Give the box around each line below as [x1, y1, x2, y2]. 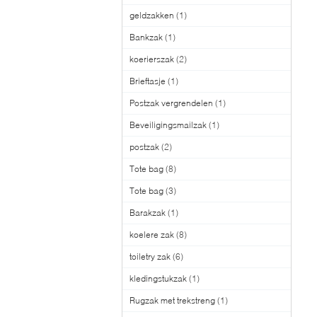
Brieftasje [129, 76, 166, 86]
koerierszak [129, 54, 174, 64]
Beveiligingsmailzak [129, 120, 207, 130]
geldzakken [129, 10, 174, 21]
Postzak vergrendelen [129, 98, 213, 108]
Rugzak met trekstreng [129, 295, 215, 306]
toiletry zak [129, 251, 171, 262]
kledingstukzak [129, 273, 187, 284]
